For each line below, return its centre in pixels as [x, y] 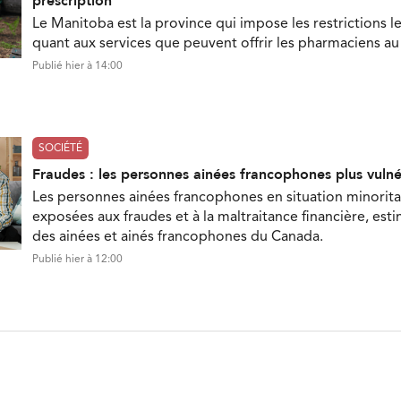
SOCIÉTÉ [60, 148]
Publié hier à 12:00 [77, 259]
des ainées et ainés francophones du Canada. [178, 237]
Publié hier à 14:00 [77, 66]
